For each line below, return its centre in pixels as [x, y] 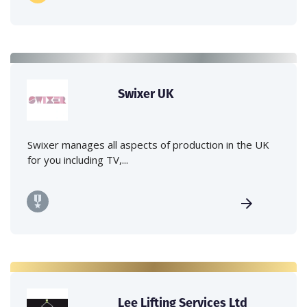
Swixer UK [146, 94]
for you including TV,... [78, 160]
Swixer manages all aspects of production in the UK [148, 145]
